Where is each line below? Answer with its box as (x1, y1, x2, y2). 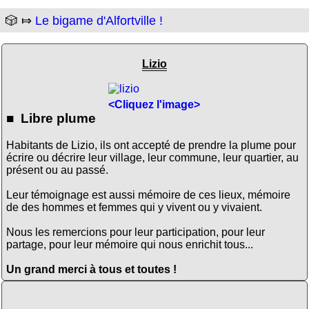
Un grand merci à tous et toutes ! (6, 263, 177, 275)
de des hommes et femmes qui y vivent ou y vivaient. (6, 201, 262, 213)
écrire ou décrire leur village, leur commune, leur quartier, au (6, 151, 299, 163)
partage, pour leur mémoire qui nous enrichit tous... (6, 238, 253, 250)
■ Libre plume (6, 110, 96, 126)
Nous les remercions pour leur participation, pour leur (6, 226, 265, 238)
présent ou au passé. (6, 163, 108, 176)
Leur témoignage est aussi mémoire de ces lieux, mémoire (6, 188, 290, 201)
